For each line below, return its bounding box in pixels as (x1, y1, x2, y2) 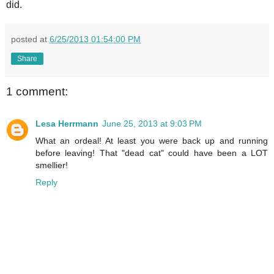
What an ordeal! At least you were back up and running (35, 135, 268, 146)
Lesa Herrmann (35, 118, 98, 128)
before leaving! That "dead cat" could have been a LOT (35, 147, 268, 158)
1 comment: (6, 85, 68, 98)
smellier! (35, 160, 68, 170)
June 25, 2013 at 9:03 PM (102, 118, 202, 128)
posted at (11, 34, 50, 45)
